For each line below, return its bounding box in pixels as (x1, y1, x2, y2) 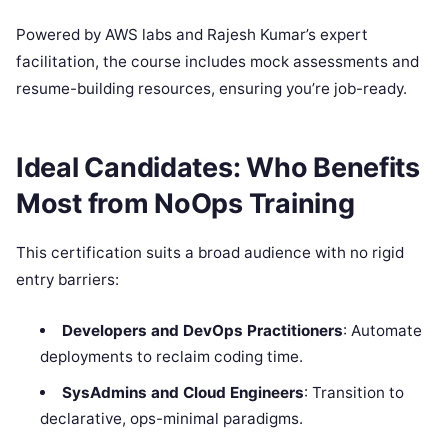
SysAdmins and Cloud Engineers (61, 382, 304, 402)
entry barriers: (16, 269, 119, 289)
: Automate (342, 320, 422, 340)
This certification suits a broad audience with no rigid (16, 242, 404, 262)
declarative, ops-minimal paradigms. (40, 408, 304, 428)
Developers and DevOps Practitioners (61, 320, 343, 340)
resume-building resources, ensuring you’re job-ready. (16, 78, 407, 98)
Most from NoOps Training (16, 187, 355, 221)
